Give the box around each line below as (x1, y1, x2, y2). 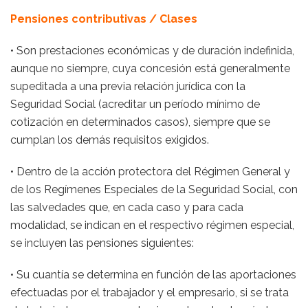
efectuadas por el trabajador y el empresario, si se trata (10, 286, 289, 299)
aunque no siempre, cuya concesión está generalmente (10, 62, 290, 75)
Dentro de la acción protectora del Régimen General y (16, 165, 290, 178)
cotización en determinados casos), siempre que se (10, 115, 270, 129)
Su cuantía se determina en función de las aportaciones (16, 268, 296, 281)
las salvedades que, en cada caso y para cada (10, 201, 243, 214)
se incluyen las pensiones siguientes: (10, 236, 194, 250)
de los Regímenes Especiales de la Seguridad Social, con (10, 183, 298, 196)
